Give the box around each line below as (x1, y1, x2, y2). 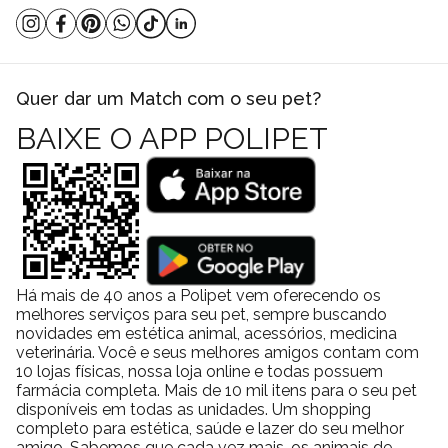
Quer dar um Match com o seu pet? (16, 87, 321, 109)
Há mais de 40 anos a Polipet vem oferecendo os (16, 285, 381, 305)
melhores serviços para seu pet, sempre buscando (16, 304, 387, 324)
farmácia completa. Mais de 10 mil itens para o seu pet (16, 380, 417, 400)
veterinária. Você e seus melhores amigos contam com (16, 342, 419, 362)
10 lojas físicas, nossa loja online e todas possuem (16, 361, 383, 381)
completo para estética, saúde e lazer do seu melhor (16, 418, 404, 438)
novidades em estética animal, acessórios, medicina (16, 323, 397, 343)
